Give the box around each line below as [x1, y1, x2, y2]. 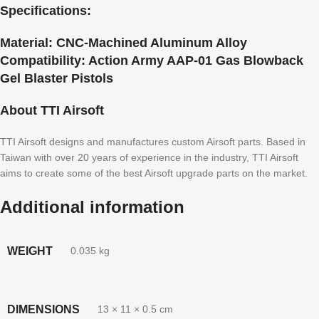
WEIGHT [7, 244, 53, 257]
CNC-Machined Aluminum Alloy [53, 35, 247, 50]
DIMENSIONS [7, 303, 80, 315]
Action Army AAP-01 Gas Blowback [85, 53, 303, 68]
